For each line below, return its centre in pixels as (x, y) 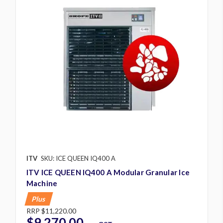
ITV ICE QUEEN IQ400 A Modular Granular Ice (108, 172)
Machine (42, 183)
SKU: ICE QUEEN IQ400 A (78, 158)
